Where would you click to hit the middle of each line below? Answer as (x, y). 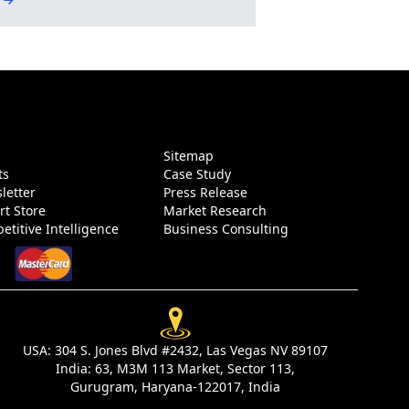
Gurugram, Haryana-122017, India (175, 386)
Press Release (207, 192)
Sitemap (190, 155)
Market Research (217, 210)
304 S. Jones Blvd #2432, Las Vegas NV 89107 (191, 350)
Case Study (199, 173)
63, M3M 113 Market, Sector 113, (195, 368)
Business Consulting (228, 228)
